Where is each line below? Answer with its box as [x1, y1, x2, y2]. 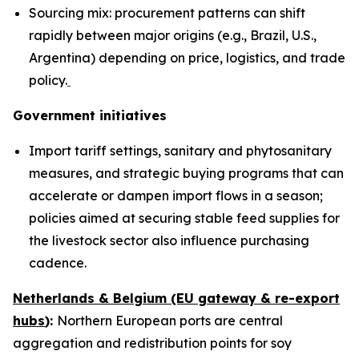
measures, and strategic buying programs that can [29, 165, 344, 182]
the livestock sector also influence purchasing [29, 232, 309, 249]
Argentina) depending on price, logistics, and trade [29, 50, 345, 67]
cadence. [29, 255, 87, 272]
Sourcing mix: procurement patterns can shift [29, 5, 305, 22]
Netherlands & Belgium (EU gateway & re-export [13, 290, 340, 307]
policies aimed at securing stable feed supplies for [29, 210, 340, 227]
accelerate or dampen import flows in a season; [29, 188, 323, 204]
